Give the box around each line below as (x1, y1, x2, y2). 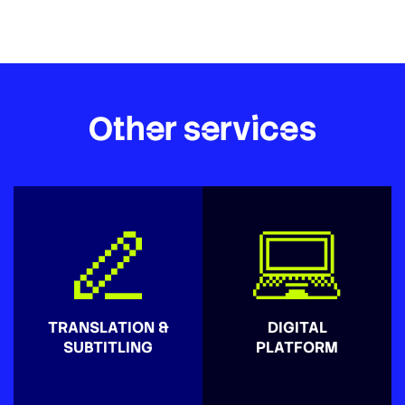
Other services (89, 108, 316, 150)
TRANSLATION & (47, 317, 169, 337)
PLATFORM (256, 337, 338, 357)
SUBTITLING (63, 337, 153, 357)
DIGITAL (267, 317, 327, 337)
